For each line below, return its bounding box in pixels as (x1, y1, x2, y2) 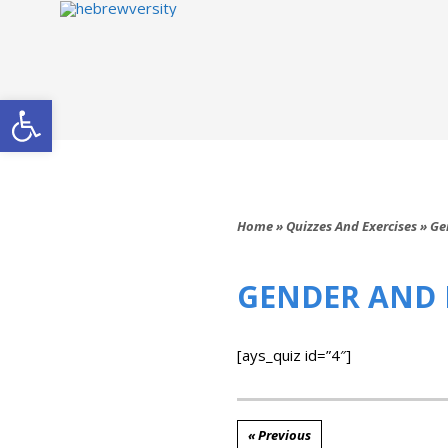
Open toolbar (9, 87, 117, 130)
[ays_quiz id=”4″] (237, 345, 351, 365)
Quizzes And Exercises (286, 217, 417, 235)
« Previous (248, 426, 311, 444)
